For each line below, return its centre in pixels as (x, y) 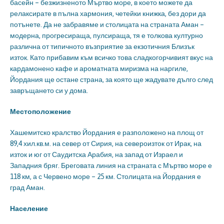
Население (29, 209)
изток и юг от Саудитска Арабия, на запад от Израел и (96, 155)
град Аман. (27, 188)
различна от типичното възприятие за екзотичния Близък (102, 47)
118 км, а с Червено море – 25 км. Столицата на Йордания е (105, 177)
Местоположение (40, 112)
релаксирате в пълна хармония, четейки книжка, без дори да (108, 14)
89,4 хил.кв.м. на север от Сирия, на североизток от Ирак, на (106, 144)
